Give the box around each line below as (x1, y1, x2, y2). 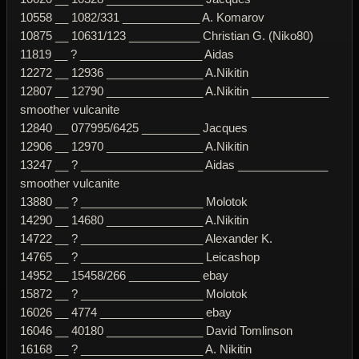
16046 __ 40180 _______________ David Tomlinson (20, 323, 292, 337)
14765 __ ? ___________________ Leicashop (20, 249, 260, 264)
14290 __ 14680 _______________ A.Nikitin (20, 212, 248, 227)
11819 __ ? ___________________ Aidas (20, 46, 234, 61)
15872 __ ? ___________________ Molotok (20, 286, 248, 301)
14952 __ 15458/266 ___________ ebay (20, 268, 228, 282)
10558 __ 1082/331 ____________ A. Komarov (20, 10, 264, 24)
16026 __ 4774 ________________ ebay (20, 305, 232, 319)
